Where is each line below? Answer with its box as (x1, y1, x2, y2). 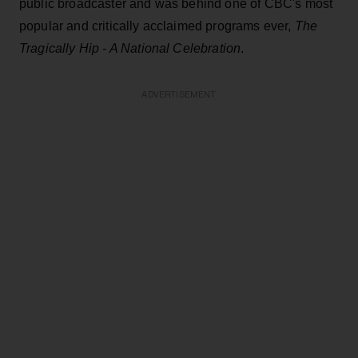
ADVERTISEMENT (141, 89, 217, 99)
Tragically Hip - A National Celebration (19, 41, 241, 55)
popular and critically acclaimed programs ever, (19, 18, 295, 33)
